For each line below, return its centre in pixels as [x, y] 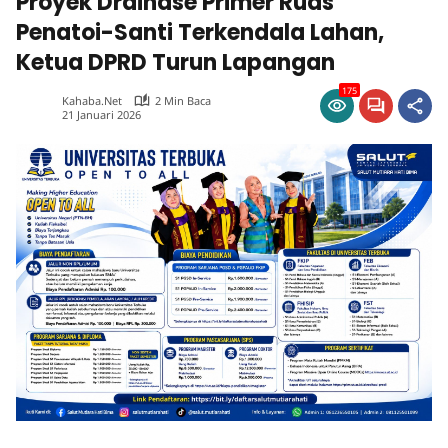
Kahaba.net [92, 100]
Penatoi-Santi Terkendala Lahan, [200, 32]
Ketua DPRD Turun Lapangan [175, 62]
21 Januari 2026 [101, 114]
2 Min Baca [183, 100]
